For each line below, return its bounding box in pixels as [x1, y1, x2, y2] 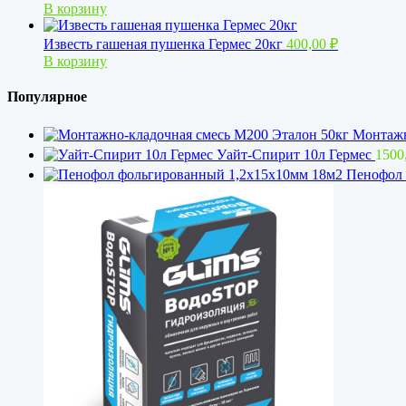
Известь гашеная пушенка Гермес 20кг [43, 35, 283, 52]
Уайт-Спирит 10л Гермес [217, 147, 372, 163]
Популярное [7, 89, 87, 105]
